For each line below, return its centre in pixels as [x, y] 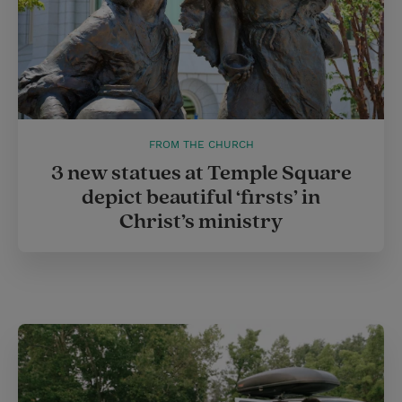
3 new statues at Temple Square [201, 174]
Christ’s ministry [201, 222]
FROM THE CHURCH [201, 145]
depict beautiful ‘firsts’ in [201, 198]
